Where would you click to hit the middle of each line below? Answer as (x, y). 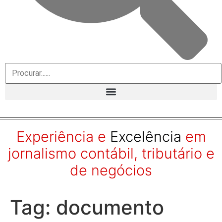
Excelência (145, 136)
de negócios (111, 170)
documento (110, 207)
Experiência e (61, 136)
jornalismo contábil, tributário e (111, 153)
